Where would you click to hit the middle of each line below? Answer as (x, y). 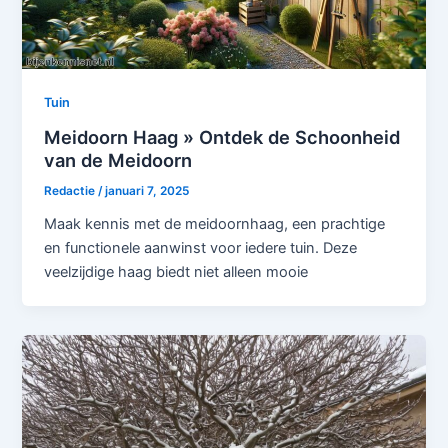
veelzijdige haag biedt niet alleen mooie (176, 271)
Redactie (71, 191)
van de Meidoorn (118, 160)
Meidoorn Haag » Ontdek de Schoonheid (222, 137)
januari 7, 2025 (147, 191)
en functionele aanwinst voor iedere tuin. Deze (201, 247)
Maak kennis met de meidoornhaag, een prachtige (215, 223)
